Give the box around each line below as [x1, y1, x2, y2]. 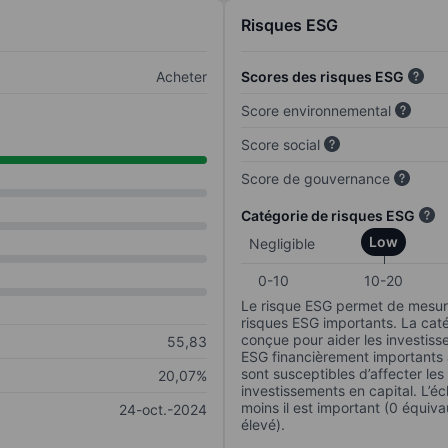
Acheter [156, 68, 207, 86]
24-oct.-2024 [119, 401, 207, 419]
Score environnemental [241, 102, 391, 120]
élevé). [241, 416, 285, 434]
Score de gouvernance [241, 170, 390, 188]
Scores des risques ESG [241, 68, 404, 86]
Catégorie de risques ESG [241, 207, 415, 225]
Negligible [249, 235, 315, 253]
